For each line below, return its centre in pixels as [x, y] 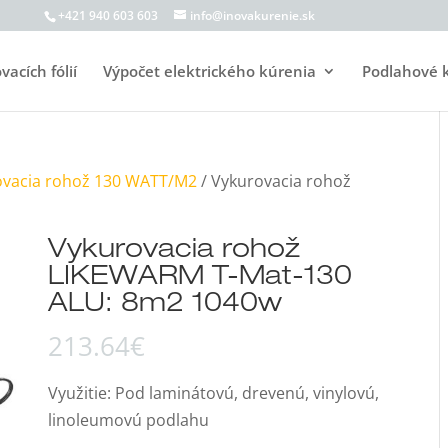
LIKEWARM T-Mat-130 [199, 278]
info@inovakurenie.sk [252, 15]
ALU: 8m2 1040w [164, 305]
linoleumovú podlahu [128, 420]
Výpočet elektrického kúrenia [209, 71]
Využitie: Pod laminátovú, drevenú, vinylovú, [213, 393]
